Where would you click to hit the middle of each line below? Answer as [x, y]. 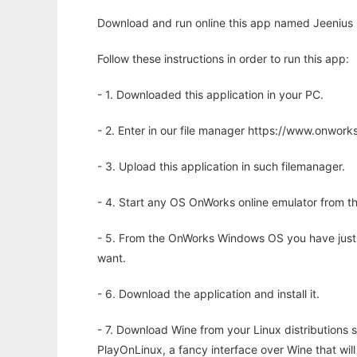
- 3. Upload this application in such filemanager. [221, 167]
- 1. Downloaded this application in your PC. [210, 95]
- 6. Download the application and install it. [208, 294]
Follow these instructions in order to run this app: [223, 59]
